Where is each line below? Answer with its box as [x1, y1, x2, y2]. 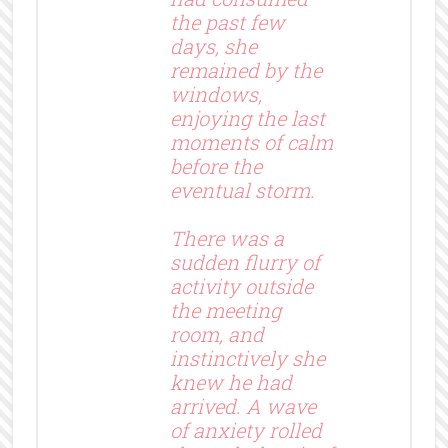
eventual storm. [169, 176, 315, 203]
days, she [169, 32, 257, 59]
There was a [169, 224, 284, 251]
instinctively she [169, 344, 325, 371]
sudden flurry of [169, 248, 320, 275]
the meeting [169, 296, 281, 323]
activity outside [169, 272, 313, 299]
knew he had [169, 368, 292, 395]
